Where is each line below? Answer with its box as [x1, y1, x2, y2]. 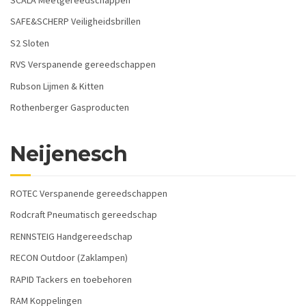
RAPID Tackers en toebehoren [10, 273, 132, 286]
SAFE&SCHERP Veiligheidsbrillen [10, 15, 141, 28]
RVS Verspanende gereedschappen [10, 58, 156, 71]
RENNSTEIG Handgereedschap [10, 229, 133, 242]
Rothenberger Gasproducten [10, 101, 129, 114]
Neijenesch [10, 141, 127, 167]
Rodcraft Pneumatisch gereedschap [10, 208, 157, 221]
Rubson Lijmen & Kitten [10, 79, 104, 92]
